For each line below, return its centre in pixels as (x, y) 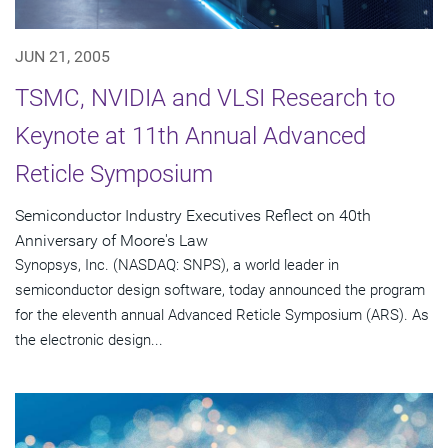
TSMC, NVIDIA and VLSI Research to (205, 97)
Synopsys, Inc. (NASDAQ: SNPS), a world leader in (177, 264)
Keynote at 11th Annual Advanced (190, 135)
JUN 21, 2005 (62, 56)
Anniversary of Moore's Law (111, 240)
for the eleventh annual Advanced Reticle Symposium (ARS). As (222, 314)
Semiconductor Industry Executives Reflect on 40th (193, 215)
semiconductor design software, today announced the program (220, 289)
